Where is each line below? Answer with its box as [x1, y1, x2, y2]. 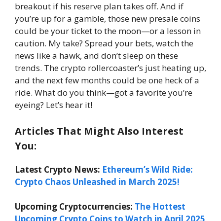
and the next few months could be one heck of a [15, 74, 199, 86]
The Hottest [135, 200, 185, 212]
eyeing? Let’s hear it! [15, 99, 92, 110]
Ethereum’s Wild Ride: [102, 163, 193, 175]
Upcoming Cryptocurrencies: [15, 200, 135, 212]
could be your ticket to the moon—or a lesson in [15, 25, 201, 37]
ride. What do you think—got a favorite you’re [15, 87, 192, 98]
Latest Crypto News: [15, 163, 102, 175]
